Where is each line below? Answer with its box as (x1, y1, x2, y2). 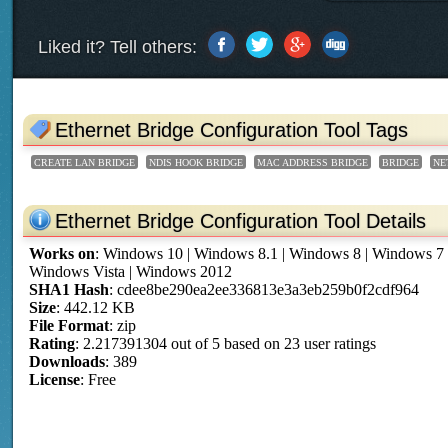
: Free (80, 371, 117, 389)
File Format (29, 317, 110, 335)
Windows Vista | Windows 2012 (29, 263, 233, 281)
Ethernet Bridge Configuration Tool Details (55, 210, 427, 233)
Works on (29, 245, 96, 263)
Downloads (29, 353, 106, 371)
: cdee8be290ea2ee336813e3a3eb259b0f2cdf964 (109, 281, 420, 299)
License (29, 371, 81, 389)
